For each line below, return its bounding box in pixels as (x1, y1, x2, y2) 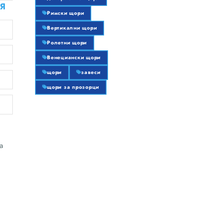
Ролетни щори (47, 39, 87, 46)
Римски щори (47, 9, 84, 17)
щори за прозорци (47, 83, 100, 91)
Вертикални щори (47, 24, 97, 32)
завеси (81, 69, 101, 76)
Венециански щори (47, 54, 101, 61)
